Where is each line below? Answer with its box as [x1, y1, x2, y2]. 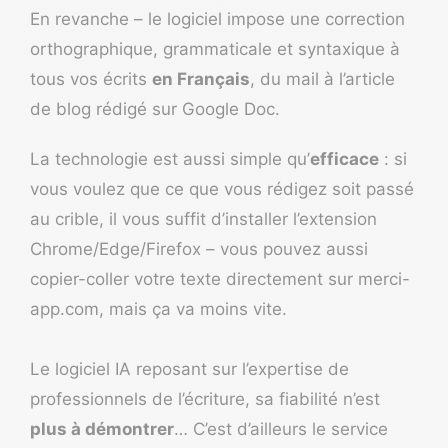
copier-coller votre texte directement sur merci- [30, 269, 410, 290]
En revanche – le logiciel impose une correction [30, 9, 405, 30]
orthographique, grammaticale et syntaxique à [30, 39, 400, 60]
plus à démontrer [30, 419, 174, 440]
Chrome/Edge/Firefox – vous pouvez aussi [30, 239, 368, 260]
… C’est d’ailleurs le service [174, 419, 388, 440]
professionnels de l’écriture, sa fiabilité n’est [30, 389, 380, 410]
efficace [310, 149, 379, 170]
